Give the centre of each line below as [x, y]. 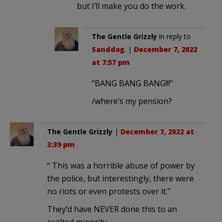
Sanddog [108, 49]
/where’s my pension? [132, 101]
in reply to [174, 36]
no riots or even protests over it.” [109, 191]
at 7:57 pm [111, 62]
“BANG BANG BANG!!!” [132, 83]
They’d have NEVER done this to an [112, 209]
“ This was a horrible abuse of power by [121, 165]
